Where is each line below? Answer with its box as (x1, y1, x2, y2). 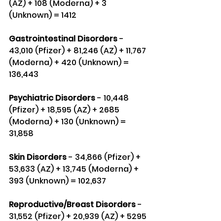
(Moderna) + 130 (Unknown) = (9, 116, 128, 128)
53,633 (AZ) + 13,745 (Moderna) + (9, 163, 141, 175)
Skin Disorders (9, 151, 67, 163)
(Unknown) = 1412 (9, 9, 76, 21)
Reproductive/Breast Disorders (9, 199, 136, 211)
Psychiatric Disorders (9, 92, 95, 104)
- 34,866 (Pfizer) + (67, 151, 143, 163)
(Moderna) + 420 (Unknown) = (9, 57, 131, 69)
